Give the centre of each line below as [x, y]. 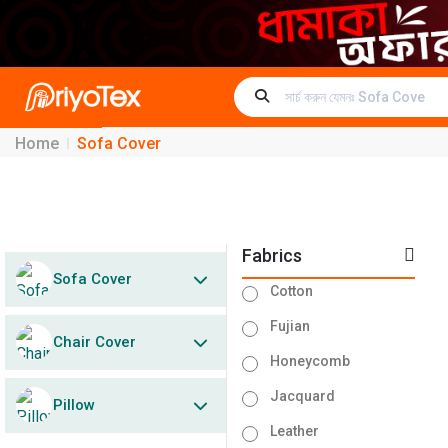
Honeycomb [310, 361]
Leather [295, 431]
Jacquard [303, 396]
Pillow [74, 404]
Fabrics [272, 256]
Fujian [290, 326]
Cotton [292, 291]
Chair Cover [94, 341]
